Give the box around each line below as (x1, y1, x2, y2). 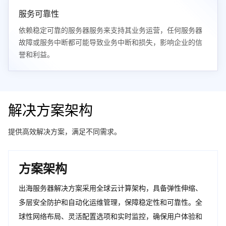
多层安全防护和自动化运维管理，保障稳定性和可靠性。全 (19, 198, 202, 207)
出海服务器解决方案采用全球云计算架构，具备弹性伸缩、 (19, 184, 202, 193)
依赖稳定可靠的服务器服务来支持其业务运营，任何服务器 (19, 26, 202, 35)
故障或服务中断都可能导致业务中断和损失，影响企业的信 (19, 38, 202, 47)
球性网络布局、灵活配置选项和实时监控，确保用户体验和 (19, 212, 202, 221)
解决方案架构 (8, 102, 93, 119)
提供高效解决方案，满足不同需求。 (8, 127, 121, 136)
